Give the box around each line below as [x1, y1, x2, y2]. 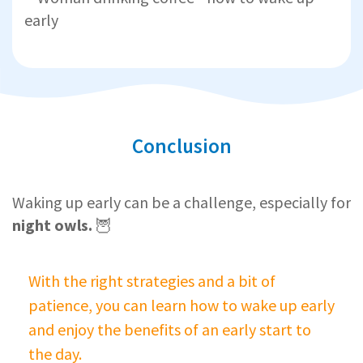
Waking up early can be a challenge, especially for [12, 192, 351, 213]
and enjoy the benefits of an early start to [28, 319, 311, 340]
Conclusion [131, 133, 232, 160]
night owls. [12, 215, 92, 236]
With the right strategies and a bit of [28, 271, 275, 292]
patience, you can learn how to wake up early [28, 295, 335, 316]
